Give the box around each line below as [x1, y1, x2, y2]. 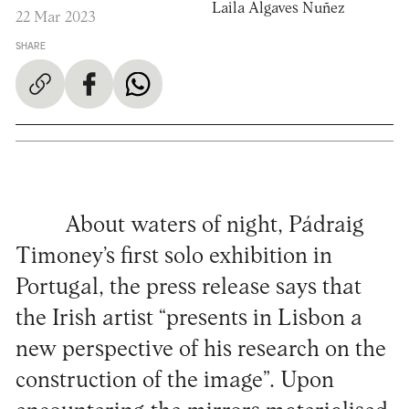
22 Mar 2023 [15, 10, 96, 26]
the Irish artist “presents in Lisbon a [15, 307, 362, 330]
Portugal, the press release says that [15, 276, 362, 299]
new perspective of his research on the [15, 338, 386, 362]
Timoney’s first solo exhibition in [15, 245, 332, 268]
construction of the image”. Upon [15, 369, 334, 393]
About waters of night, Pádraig [64, 214, 364, 237]
